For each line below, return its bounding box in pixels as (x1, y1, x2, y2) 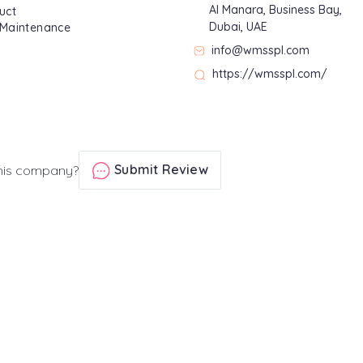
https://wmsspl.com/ (212, 66, 327, 81)
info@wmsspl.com (211, 43, 310, 58)
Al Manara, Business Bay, (209, 2, 342, 17)
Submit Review (111, 161, 208, 177)
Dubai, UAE (209, 19, 267, 34)
